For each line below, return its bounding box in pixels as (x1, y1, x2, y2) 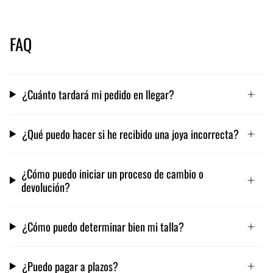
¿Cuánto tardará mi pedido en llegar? (21, 85, 174, 102)
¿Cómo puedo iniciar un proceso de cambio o (21, 165, 204, 182)
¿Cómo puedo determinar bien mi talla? (21, 218, 184, 235)
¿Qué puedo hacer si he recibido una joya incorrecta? (21, 125, 239, 142)
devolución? (21, 178, 70, 195)
